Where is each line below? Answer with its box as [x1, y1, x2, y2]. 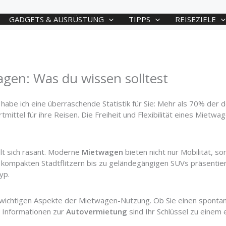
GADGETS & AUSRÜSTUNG [9, 14, 104, 24]
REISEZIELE [175, 14, 216, 24]
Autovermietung [66, 206, 128, 216]
